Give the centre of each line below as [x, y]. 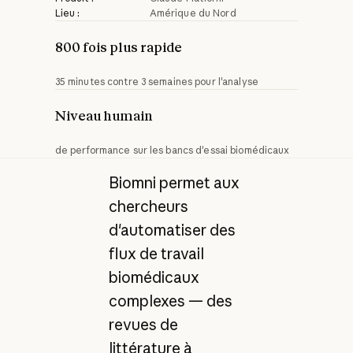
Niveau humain [104, 115]
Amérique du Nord [193, 13]
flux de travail [156, 253]
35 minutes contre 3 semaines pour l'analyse [156, 81]
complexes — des [170, 301]
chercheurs [148, 206]
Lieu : [67, 13]
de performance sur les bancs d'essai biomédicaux [172, 150]
